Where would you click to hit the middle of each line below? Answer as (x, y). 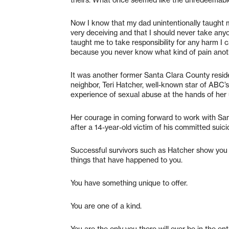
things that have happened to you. (127, 160)
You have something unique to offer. (129, 183)
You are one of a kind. (106, 206)
